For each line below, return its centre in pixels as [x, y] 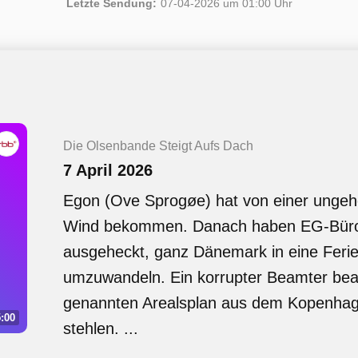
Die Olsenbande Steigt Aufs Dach [158, 146]
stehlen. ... [101, 328]
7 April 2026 [108, 170]
